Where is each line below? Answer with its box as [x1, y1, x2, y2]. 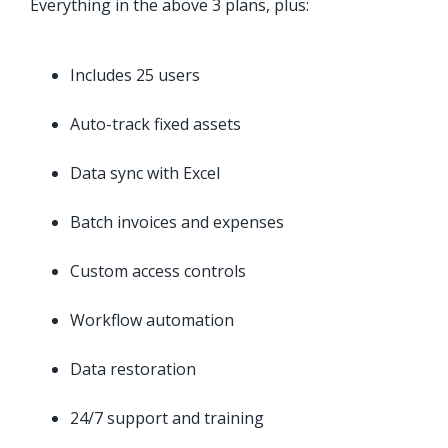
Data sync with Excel [70, 162, 220, 185]
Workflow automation [70, 309, 234, 332]
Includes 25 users [70, 64, 200, 87]
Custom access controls [70, 260, 246, 283]
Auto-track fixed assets [70, 113, 241, 136]
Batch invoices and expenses [70, 211, 284, 234]
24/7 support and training [70, 407, 264, 430]
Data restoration [70, 358, 196, 381]
